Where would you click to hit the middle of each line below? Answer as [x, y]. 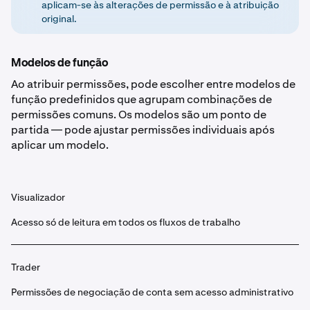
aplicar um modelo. [60, 145]
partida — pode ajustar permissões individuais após [143, 130]
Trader [26, 267]
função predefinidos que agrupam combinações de [142, 99]
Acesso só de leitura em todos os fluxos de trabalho [126, 222]
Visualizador [38, 197]
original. [59, 19]
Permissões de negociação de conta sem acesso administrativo [152, 292]
